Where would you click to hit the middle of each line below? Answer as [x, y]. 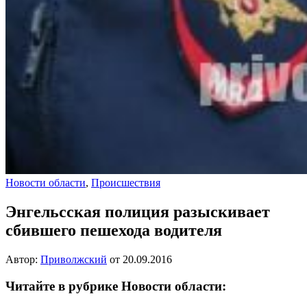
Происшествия [126, 183]
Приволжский [74, 260]
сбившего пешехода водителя [114, 231]
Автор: [23, 260]
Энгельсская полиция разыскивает [138, 212]
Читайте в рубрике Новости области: [116, 286]
